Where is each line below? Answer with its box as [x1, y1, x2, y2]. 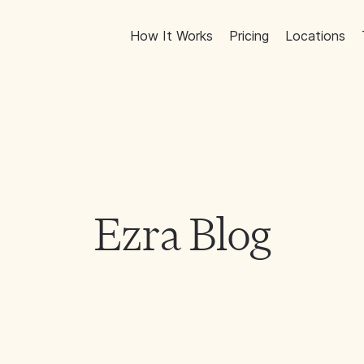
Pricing [229, 27, 270, 44]
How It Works [130, 27, 214, 44]
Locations [285, 27, 346, 44]
